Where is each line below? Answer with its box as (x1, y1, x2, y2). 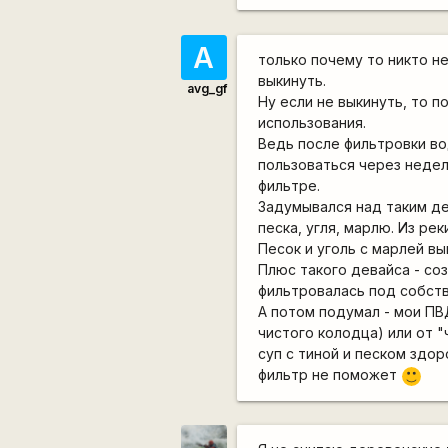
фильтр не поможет (258, 365, 402, 383)
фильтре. (258, 176, 321, 194)
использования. (258, 113, 367, 131)
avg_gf (186, 81, 227, 97)
